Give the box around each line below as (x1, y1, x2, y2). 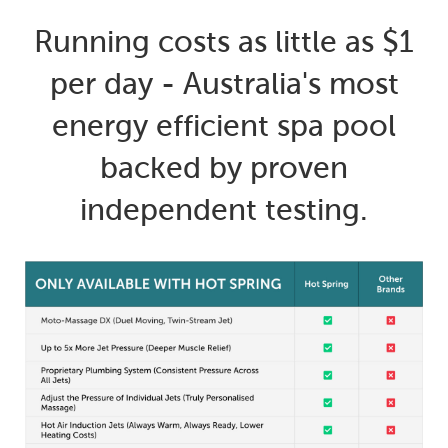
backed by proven (100, 150, 348, 184)
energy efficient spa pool (52, 108, 396, 142)
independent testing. (80, 192, 368, 226)
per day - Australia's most (49, 66, 399, 100)
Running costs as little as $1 (34, 24, 414, 58)
